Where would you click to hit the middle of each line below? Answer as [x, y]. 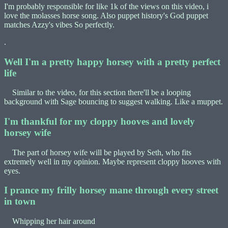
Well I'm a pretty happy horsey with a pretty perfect [112, 62]
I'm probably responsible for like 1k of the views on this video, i [106, 6]
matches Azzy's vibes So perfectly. [59, 24]
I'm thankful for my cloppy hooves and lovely [99, 122]
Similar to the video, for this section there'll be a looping [97, 93]
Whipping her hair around [50, 221]
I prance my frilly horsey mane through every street [111, 190]
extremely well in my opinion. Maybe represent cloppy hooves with [112, 161]
